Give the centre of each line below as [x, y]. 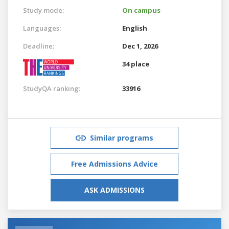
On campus [141, 10]
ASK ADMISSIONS [114, 190]
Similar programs [122, 138]
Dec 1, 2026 [140, 46]
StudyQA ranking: [52, 88]
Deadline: [39, 46]
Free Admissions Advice [114, 164]
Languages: [42, 28]
